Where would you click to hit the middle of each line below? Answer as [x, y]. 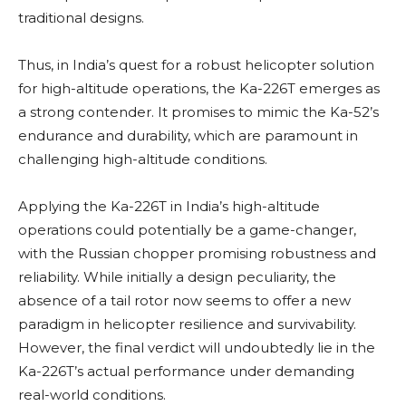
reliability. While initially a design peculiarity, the [177, 276]
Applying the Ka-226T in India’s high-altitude [169, 206]
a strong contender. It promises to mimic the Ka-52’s [198, 111]
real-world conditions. [92, 394]
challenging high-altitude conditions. [143, 159]
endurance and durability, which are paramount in [188, 135]
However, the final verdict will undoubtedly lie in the [197, 347]
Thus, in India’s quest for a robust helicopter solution [196, 64]
